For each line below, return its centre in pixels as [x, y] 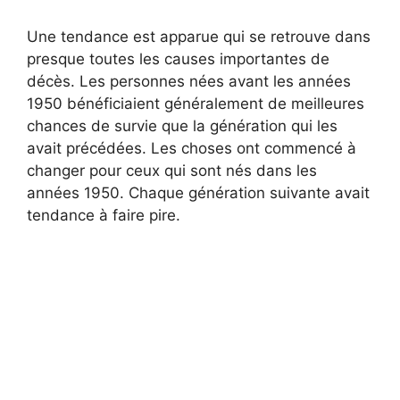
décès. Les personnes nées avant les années [189, 81]
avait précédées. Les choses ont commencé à [192, 148]
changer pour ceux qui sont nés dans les [172, 170]
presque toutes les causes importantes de [178, 58]
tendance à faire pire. [104, 215]
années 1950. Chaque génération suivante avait [198, 192]
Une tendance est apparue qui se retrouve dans [199, 36]
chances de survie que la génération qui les [182, 125]
